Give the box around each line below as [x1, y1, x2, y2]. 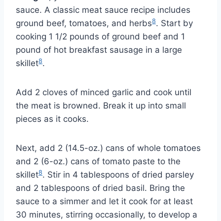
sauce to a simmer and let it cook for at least [16, 196, 193, 207]
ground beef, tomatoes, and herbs [16, 18, 152, 29]
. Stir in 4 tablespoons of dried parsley [42, 170, 194, 180]
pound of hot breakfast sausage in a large [16, 45, 182, 55]
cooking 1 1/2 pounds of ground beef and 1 [16, 32, 185, 42]
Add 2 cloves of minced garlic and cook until [16, 87, 191, 98]
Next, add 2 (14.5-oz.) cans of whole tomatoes [16, 143, 201, 153]
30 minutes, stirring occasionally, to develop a [16, 210, 197, 220]
